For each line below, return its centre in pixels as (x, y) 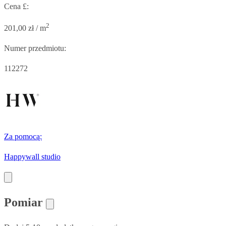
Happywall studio (32, 157)
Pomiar (25, 203)
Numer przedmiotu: (35, 48)
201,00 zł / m (25, 28)
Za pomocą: (23, 137)
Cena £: (16, 6)
